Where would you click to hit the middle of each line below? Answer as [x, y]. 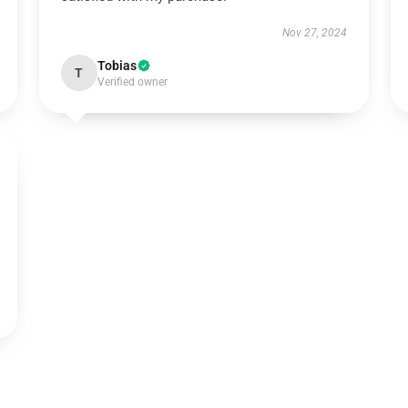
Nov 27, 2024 [315, 33]
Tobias [117, 66]
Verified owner [132, 82]
